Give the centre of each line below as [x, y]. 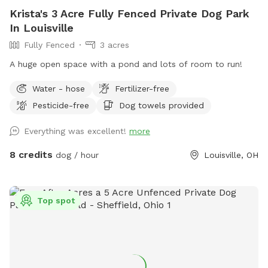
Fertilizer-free [142, 88]
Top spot [56, 200]
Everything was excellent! [77, 131]
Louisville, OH [231, 155]
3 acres [115, 45]
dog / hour [76, 155]
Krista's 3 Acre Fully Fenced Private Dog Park [130, 13]
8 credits [31, 154]
